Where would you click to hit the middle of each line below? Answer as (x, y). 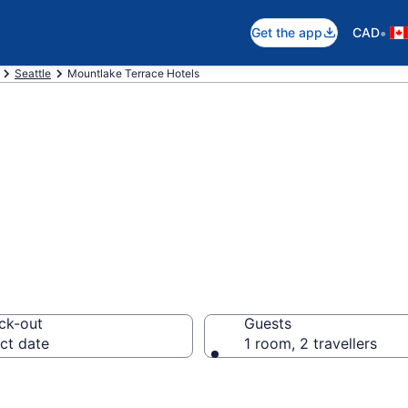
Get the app (287, 32)
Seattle (33, 73)
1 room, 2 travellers (311, 343)
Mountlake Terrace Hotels (133, 73)
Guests (268, 323)
